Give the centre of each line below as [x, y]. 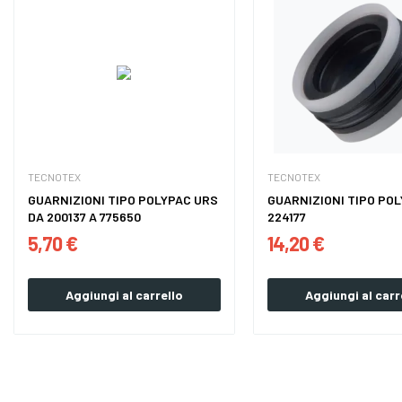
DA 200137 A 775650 [84, 217]
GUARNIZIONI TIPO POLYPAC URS [122, 200]
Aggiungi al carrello [124, 295]
